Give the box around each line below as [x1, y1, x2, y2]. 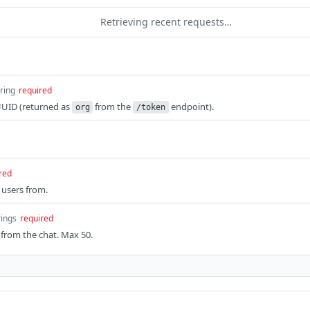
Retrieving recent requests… [100, 15, 232, 28]
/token [136, 102, 166, 112]
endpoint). [168, 100, 214, 113]
